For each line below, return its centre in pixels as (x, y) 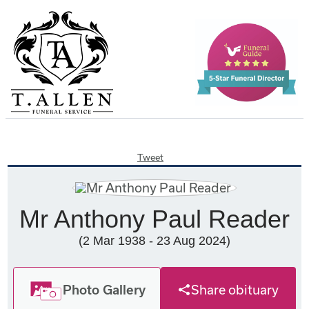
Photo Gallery (104, 289)
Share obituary (235, 290)
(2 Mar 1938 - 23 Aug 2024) (154, 241)
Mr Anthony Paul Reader (154, 219)
